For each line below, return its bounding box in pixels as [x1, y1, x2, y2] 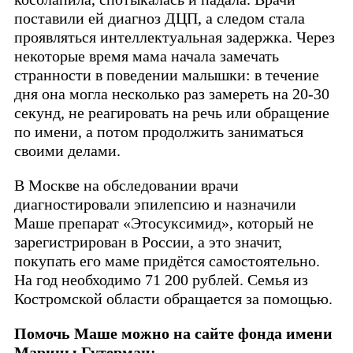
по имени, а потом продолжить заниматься [14, 123, 303, 141]
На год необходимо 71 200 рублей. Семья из [14, 271, 308, 289]
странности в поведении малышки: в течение [14, 66, 319, 84]
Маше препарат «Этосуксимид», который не [14, 214, 314, 232]
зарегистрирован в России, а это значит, [14, 233, 282, 251]
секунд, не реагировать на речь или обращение [14, 104, 329, 122]
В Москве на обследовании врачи [14, 176, 239, 195]
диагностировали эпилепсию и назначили [14, 195, 296, 214]
